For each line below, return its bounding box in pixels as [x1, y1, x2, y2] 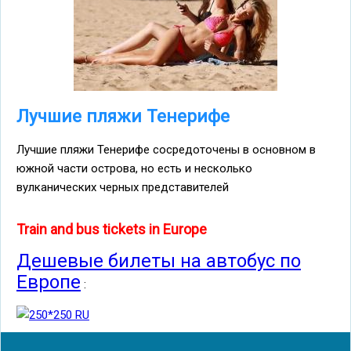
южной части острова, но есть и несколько [16, 161, 252, 175]
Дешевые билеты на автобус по [16, 249, 301, 272]
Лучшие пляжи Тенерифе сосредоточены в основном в [16, 142, 316, 157]
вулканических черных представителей [16, 179, 229, 194]
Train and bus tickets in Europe [16, 220, 207, 237]
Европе [16, 270, 81, 293]
